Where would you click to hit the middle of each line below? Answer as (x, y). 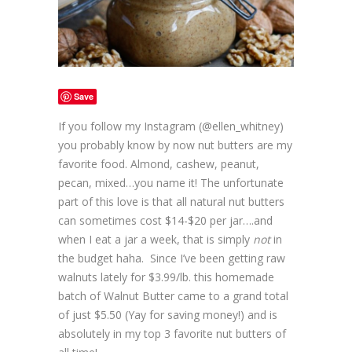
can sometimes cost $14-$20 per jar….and (165, 220)
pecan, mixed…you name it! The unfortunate (171, 182)
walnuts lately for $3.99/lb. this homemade (166, 277)
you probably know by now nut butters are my (175, 145)
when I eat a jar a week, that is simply (156, 239)
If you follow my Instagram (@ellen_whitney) (171, 126)
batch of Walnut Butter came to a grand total (173, 295)
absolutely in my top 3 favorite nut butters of (172, 333)
